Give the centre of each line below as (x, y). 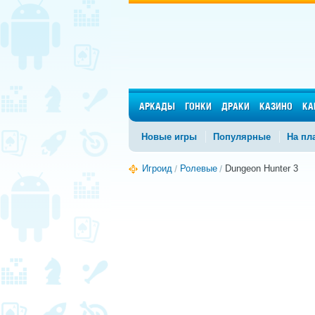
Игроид (157, 168)
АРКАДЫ (157, 107)
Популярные (242, 137)
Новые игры (169, 137)
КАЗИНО (276, 107)
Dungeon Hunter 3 (262, 168)
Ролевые (199, 168)
